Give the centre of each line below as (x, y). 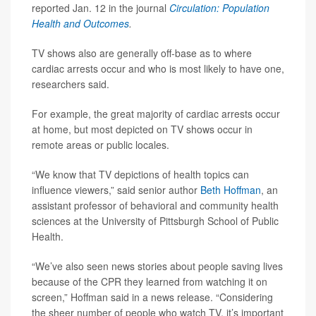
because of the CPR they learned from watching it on (150, 282)
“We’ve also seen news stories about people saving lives (157, 266)
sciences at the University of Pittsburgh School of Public (155, 221)
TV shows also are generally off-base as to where (142, 53)
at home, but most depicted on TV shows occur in (142, 129)
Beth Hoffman (231, 190)
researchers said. (71, 84)
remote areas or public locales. (101, 145)
